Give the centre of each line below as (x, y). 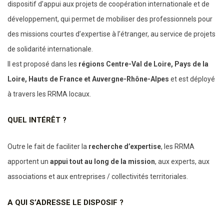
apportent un (28, 161)
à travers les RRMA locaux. (49, 94)
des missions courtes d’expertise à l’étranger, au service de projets (111, 34)
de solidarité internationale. (50, 49)
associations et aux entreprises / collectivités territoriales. (98, 176)
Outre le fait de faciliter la (48, 146)
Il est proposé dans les (42, 64)
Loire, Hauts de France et (49, 79)
